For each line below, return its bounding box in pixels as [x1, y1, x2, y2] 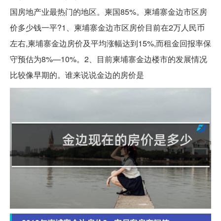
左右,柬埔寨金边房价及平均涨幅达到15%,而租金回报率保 [10, 37, 211, 49]
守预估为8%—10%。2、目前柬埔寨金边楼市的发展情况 [10, 53, 207, 65]
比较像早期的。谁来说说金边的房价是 [10, 69, 144, 81]
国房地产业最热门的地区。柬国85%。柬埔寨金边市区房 [10, 6, 207, 18]
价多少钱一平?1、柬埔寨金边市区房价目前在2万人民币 [10, 22, 205, 34]
